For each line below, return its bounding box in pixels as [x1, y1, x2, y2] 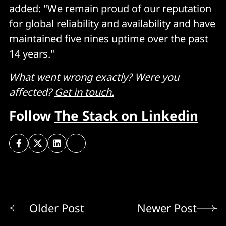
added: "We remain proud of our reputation [9, 1, 211, 15]
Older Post [29, 200, 84, 216]
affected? [9, 85, 54, 99]
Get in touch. [54, 85, 114, 99]
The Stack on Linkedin [54, 106, 198, 125]
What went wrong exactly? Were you [9, 70, 179, 84]
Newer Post [137, 200, 197, 216]
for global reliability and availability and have [9, 16, 215, 30]
